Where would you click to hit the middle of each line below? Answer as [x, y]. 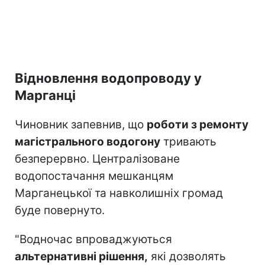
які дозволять [187, 256]
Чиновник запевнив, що [81, 124]
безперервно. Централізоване [97, 159]
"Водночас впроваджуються [93, 239]
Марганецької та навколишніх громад [119, 193]
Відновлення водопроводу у [108, 78]
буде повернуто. [60, 210]
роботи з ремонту [198, 124]
